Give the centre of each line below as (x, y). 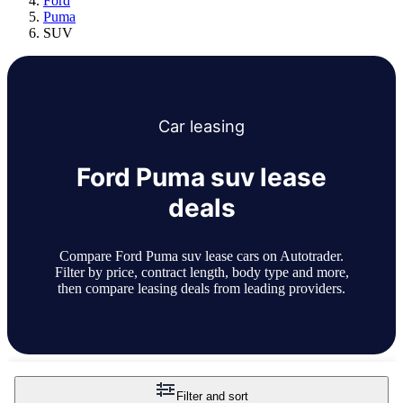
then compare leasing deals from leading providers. (201, 289)
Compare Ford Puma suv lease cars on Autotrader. (201, 256)
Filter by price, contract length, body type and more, (201, 273)
